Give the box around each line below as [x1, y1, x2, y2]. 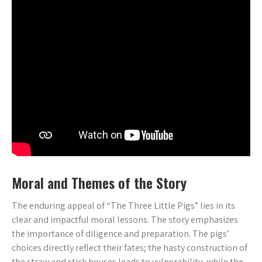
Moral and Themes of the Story [12, 172, 187, 193]
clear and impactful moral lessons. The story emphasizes [12, 213, 238, 226]
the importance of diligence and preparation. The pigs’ [12, 227, 229, 240]
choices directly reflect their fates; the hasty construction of [12, 242, 247, 254]
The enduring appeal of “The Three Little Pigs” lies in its [12, 199, 235, 212]
